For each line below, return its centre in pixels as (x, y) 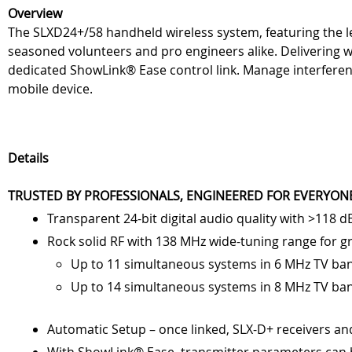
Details (28, 158)
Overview (35, 14)
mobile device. (50, 89)
